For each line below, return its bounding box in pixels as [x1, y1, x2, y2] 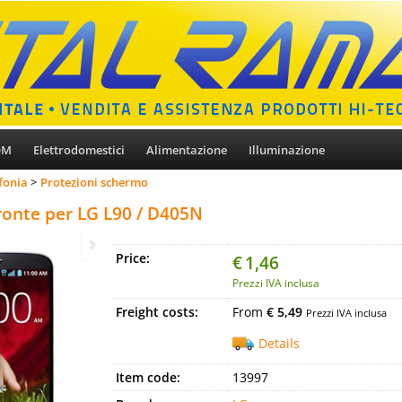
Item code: [116, 369, 180, 386]
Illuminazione [249, 142, 325, 158]
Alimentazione [146, 142, 227, 158]
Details [258, 335, 300, 352]
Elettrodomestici [33, 142, 125, 158]
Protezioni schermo [39, 174, 148, 190]
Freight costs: [116, 303, 198, 320]
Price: [116, 249, 150, 267]
